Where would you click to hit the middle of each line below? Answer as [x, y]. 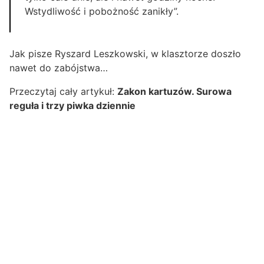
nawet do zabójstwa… [59, 68]
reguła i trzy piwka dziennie [72, 106]
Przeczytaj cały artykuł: [63, 92]
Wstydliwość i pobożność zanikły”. [102, 11]
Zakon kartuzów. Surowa [174, 92]
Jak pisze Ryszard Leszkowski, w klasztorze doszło [125, 54]
